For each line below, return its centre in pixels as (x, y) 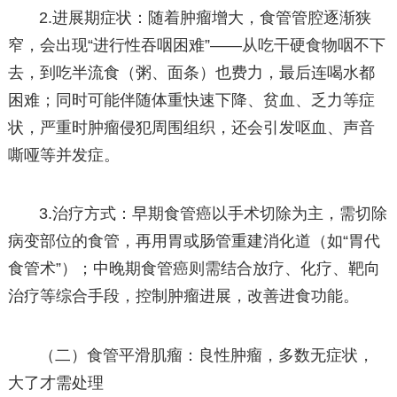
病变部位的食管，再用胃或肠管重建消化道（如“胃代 (194, 241)
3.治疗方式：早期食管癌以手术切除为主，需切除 (214, 214)
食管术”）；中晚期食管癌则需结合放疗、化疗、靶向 (194, 269)
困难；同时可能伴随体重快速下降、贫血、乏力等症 (191, 101)
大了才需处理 (55, 382)
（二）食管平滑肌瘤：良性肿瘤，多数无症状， (207, 355)
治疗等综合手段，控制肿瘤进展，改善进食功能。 (183, 296)
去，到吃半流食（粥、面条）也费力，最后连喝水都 (191, 73)
